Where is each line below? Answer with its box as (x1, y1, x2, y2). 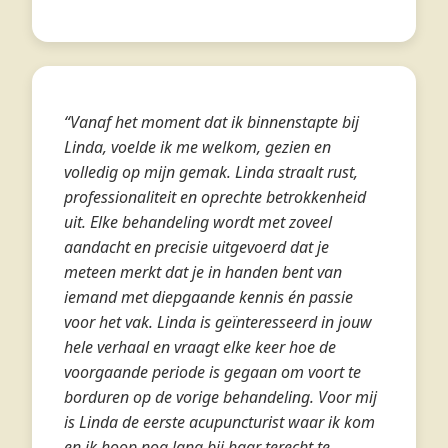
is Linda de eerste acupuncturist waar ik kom (64, 411, 375, 433)
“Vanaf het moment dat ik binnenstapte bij (64, 111, 359, 133)
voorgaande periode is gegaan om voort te (64, 361, 361, 383)
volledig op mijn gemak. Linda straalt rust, (64, 161, 358, 183)
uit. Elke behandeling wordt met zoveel (64, 211, 332, 233)
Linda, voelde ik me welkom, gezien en (64, 136, 331, 158)
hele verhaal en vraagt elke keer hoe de (64, 336, 336, 358)
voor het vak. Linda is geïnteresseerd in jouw (64, 311, 372, 333)
